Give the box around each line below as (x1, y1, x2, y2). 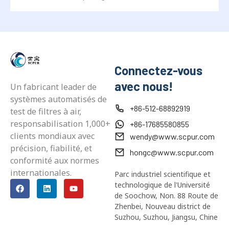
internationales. (10, 141, 72, 153)
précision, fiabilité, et (10, 117, 92, 128)
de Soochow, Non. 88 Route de (114, 165, 218, 175)
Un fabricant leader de (10, 55, 97, 67)
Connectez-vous (114, 37, 202, 53)
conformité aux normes (10, 129, 99, 141)
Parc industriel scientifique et (114, 144, 211, 154)
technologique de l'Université (114, 154, 210, 165)
